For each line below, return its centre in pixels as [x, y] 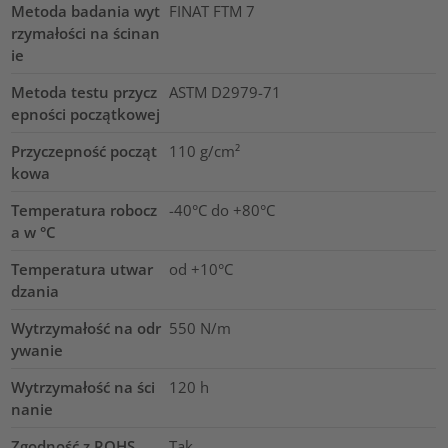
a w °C [34, 232]
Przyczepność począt [84, 151]
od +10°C [200, 269]
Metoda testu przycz [84, 92]
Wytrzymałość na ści [83, 387]
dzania [35, 291]
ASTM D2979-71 [224, 92]
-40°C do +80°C [221, 210]
